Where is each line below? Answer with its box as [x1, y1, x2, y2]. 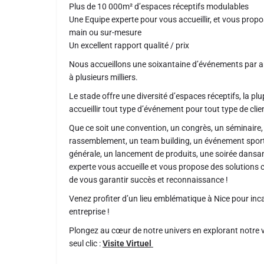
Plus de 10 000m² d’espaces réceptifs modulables [69, 2, 249, 11]
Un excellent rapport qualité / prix [69, 41, 189, 50]
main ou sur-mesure [69, 28, 141, 37]
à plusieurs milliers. [69, 72, 138, 82]
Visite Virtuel [103, 239, 153, 248]
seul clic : [69, 239, 101, 248]
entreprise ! [69, 207, 110, 216]
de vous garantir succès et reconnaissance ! [69, 175, 228, 184]
